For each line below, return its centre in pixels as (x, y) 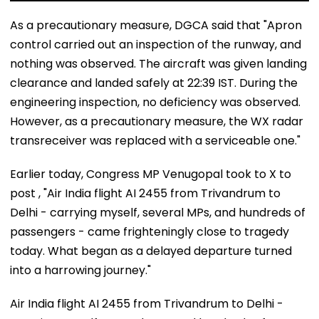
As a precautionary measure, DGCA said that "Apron (156, 25)
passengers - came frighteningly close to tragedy (150, 231)
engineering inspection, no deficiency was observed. (155, 102)
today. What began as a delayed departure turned (151, 251)
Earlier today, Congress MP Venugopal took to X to (151, 174)
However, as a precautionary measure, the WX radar (157, 121)
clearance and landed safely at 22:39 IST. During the (154, 83)
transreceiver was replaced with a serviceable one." (155, 140)
